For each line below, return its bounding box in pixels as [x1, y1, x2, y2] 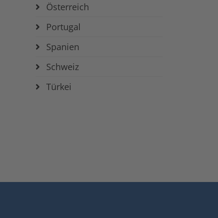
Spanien [44, 41, 79, 53]
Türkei [44, 81, 72, 92]
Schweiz [44, 61, 79, 73]
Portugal [44, 21, 81, 33]
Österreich [44, 1, 89, 13]
